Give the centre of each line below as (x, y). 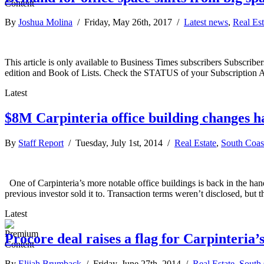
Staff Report (41, 143)
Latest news (206, 22)
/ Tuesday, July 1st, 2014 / (119, 143)
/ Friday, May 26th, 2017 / (128, 22)
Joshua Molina (45, 22)
